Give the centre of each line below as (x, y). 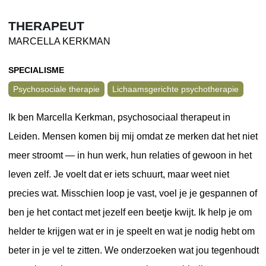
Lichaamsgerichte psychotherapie (175, 89)
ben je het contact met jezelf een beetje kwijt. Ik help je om (130, 212)
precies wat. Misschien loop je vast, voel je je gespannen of (133, 193)
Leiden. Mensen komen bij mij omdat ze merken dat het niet (133, 136)
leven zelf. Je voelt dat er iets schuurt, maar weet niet (119, 174)
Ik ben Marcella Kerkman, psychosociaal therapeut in (119, 117)
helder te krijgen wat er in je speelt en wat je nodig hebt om (132, 231)
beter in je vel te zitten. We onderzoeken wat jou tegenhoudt (134, 250)
